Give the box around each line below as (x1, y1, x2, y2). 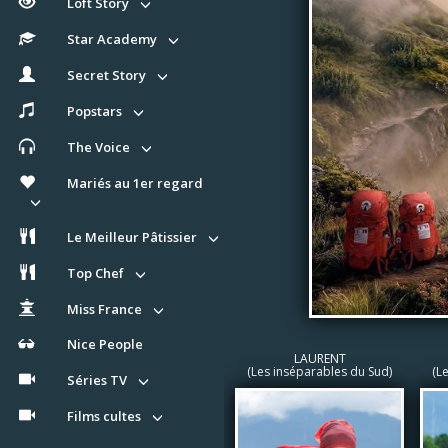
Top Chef (67, 263, 124, 282)
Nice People (67, 335, 143, 354)
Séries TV (67, 371, 127, 390)
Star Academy (67, 30, 157, 49)
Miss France (67, 299, 142, 318)
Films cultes (67, 407, 141, 426)
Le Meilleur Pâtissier (67, 227, 197, 246)
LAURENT (293, 350, 346, 368)
